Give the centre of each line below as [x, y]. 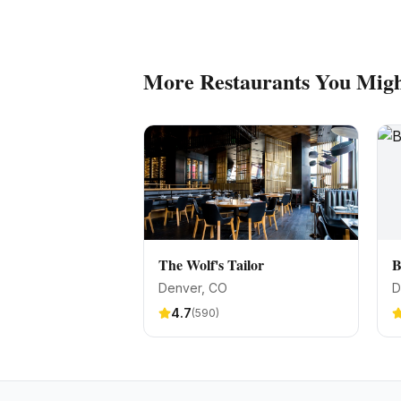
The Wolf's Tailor [211, 264]
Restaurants [255, 81]
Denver [180, 288]
